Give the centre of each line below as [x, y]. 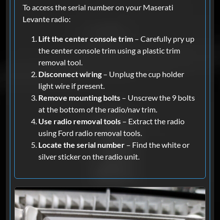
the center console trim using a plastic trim [109, 51]
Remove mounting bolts [79, 98]
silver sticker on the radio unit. [89, 157]
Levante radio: [47, 19]
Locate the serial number [82, 145]
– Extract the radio [153, 121]
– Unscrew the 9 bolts [158, 98]
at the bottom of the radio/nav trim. [98, 110]
